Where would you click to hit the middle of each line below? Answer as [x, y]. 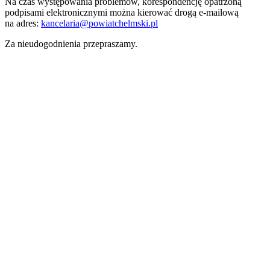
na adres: [23, 24]
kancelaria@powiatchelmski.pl [99, 24]
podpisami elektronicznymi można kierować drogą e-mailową [122, 13]
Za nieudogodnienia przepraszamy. [71, 44]
